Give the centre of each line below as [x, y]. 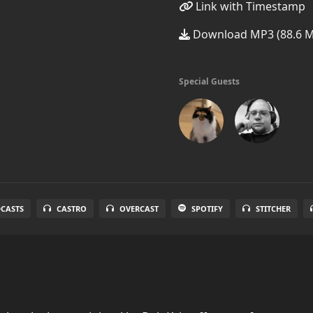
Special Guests [209, 81]
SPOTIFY [207, 209]
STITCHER [273, 209]
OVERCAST [139, 209]
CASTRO [71, 209]
